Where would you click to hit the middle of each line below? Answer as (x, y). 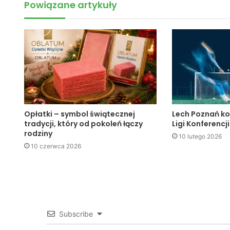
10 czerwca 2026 (56, 146)
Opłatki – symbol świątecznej (80, 114)
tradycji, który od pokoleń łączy (83, 123)
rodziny (38, 133)
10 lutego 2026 (200, 136)
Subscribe (76, 214)
